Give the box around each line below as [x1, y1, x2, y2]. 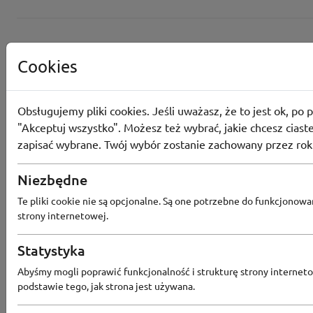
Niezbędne [17, 170, 87, 189]
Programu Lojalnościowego [152, 191, 272, 205]
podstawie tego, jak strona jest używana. [17, 279, 195, 292]
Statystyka [17, 241, 85, 259]
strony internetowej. [17, 209, 108, 221]
